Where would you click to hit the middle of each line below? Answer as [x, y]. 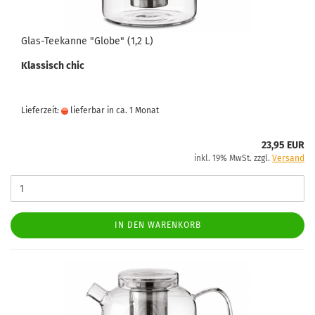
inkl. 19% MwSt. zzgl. [233, 158]
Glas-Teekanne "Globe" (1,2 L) [87, 41]
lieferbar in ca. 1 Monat [114, 110]
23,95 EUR [283, 145]
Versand [288, 158]
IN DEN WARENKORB [157, 225]
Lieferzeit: [41, 110]
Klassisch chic [53, 66]
